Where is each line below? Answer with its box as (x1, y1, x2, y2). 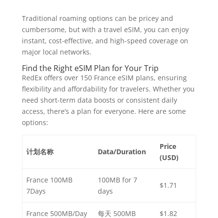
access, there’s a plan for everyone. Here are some (21, 106, 186, 116)
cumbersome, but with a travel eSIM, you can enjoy (21, 24, 189, 34)
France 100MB (26, 175, 73, 184)
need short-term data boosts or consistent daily (21, 95, 177, 105)
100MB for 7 (98, 175, 137, 184)
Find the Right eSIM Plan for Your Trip (21, 62, 159, 73)
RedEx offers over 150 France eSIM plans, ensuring (21, 73, 187, 82)
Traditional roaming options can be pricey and (21, 13, 173, 23)
